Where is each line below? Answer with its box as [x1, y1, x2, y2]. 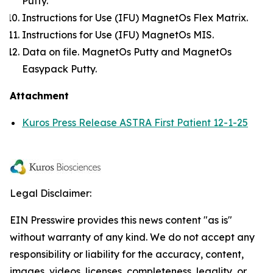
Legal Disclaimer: [10, 187, 91, 199]
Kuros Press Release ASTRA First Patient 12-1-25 [22, 116, 248, 129]
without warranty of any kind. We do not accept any [10, 231, 255, 243]
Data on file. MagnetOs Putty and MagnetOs [22, 46, 232, 58]
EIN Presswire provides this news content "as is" [10, 214, 232, 226]
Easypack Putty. [22, 63, 97, 75]
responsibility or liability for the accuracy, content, [10, 248, 244, 260]
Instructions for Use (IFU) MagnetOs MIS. [22, 29, 214, 41]
